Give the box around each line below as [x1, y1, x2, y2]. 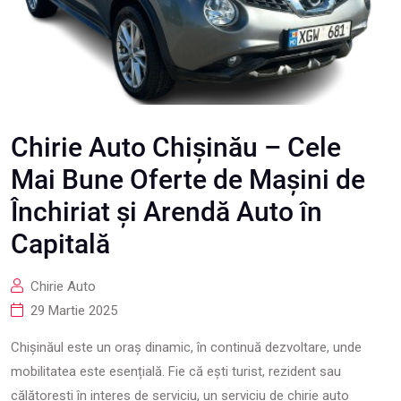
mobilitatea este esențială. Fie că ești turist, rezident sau [11, 363, 341, 380]
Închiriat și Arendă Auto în [11, 196, 322, 227]
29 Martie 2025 [30, 303, 117, 319]
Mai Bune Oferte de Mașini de [11, 164, 365, 195]
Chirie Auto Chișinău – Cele [11, 132, 341, 163]
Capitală [11, 228, 110, 260]
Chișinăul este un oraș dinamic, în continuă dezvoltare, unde [11, 339, 362, 355]
